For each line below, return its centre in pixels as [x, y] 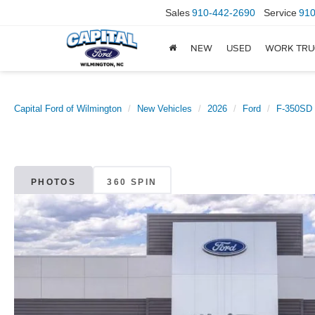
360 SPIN [132, 182]
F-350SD [294, 109]
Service [280, 13]
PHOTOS [53, 182]
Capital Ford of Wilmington [68, 109]
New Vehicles [165, 109]
